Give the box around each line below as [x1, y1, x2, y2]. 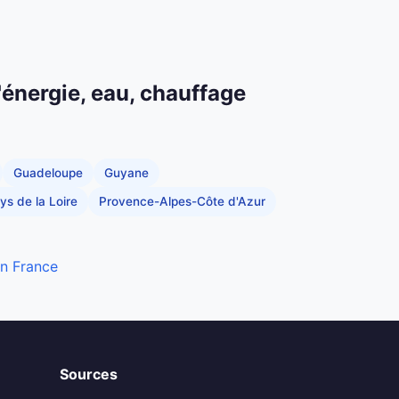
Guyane [104, 165, 149, 180]
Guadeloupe [13, 165, 83, 180]
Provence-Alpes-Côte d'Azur [99, 194, 265, 209]
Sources [60, 364, 118, 383]
